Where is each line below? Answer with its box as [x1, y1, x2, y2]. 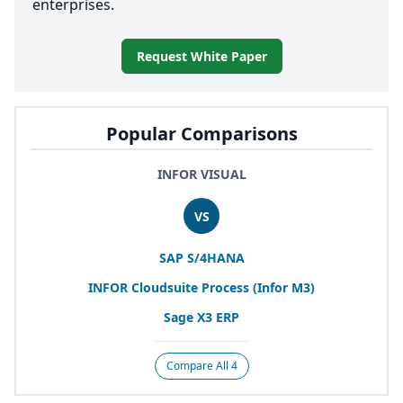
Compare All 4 [166, 358, 237, 374]
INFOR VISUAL [157, 166, 246, 184]
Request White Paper [136, 48, 267, 66]
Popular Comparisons [105, 121, 298, 147]
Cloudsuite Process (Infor [128, 279, 291, 297]
